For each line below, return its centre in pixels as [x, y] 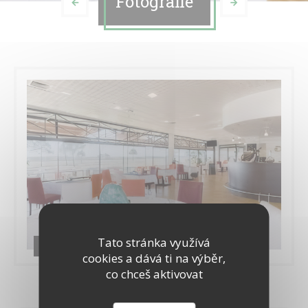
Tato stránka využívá [154, 242]
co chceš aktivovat [154, 274]
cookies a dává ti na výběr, [154, 258]
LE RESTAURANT [79, 245]
